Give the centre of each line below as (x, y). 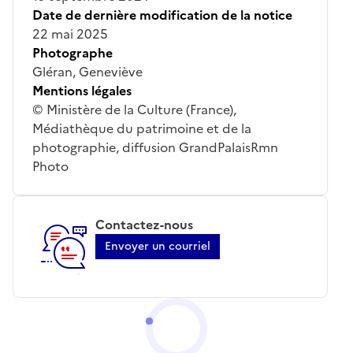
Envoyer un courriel (158, 246)
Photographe (72, 52)
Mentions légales (82, 90)
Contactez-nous (144, 224)
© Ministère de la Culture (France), (134, 109)
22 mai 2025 (70, 33)
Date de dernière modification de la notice (162, 15)
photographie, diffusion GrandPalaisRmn (155, 147)
